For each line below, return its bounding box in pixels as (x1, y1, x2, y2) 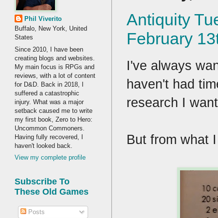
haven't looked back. (15, 142, 73, 149)
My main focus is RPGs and (15, 63, 94, 71)
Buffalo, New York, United (15, 25, 87, 33)
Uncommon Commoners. (15, 124, 85, 132)
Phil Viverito (24, 15, 62, 23)
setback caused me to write (15, 107, 92, 114)
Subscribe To (15, 177, 70, 187)
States (15, 34, 33, 41)
